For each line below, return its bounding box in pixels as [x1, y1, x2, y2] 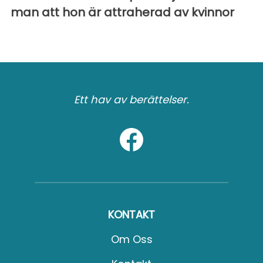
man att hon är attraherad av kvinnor [11, 4, 234, 21]
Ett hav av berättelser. [74, 92, 189, 107]
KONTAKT [108, 207, 155, 222]
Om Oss [110, 232, 153, 247]
